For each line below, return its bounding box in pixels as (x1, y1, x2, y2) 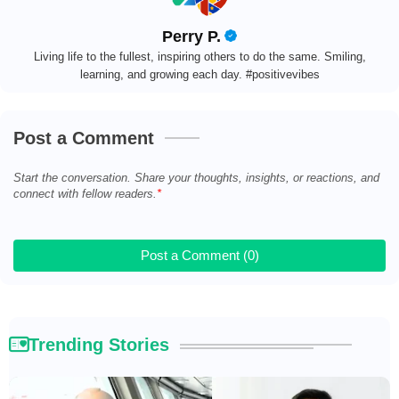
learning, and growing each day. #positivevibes (79, 68, 320, 82)
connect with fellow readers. (13, 187, 157, 201)
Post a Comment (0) (140, 248, 259, 264)
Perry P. (162, 28, 221, 46)
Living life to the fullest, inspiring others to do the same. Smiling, (33, 50, 366, 64)
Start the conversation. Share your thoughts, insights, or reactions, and (13, 171, 379, 185)
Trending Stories (28, 335, 169, 355)
